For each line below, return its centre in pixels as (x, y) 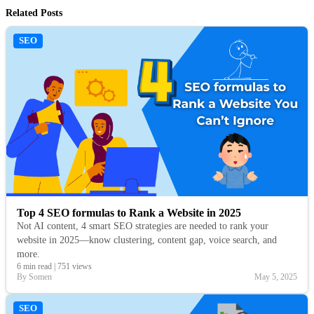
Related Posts (34, 13)
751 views (75, 267)
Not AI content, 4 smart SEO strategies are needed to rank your (143, 226)
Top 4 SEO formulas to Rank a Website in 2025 (129, 213)
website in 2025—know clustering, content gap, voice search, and (147, 240)
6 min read (34, 267)
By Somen (34, 277)
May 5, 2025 (276, 277)
